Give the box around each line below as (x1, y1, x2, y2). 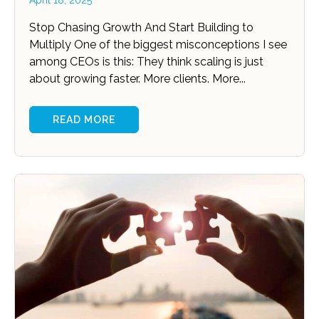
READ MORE (53, 114, 115, 126)
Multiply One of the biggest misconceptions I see (29, 38, 287, 52)
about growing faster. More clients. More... (29, 72, 246, 86)
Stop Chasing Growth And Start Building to (29, 21, 253, 35)
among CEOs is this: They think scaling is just (29, 55, 263, 69)
